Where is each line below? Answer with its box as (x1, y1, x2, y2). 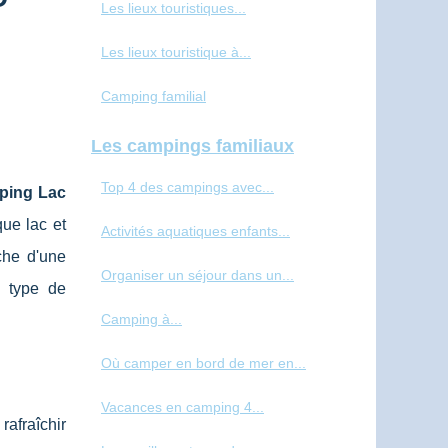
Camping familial (101, 88, 206, 105)
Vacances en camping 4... (101, 399, 264, 416)
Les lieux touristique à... (101, 44, 251, 61)
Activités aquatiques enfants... (101, 223, 290, 240)
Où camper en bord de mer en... (101, 355, 306, 372)
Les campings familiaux (91, 136, 294, 157)
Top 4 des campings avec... (101, 179, 274, 196)
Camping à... (101, 311, 182, 328)
